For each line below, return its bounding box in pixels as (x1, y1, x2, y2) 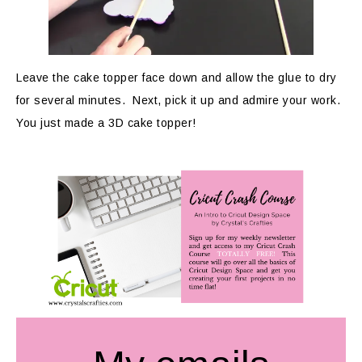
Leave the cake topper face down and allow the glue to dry (16, 71, 337, 85)
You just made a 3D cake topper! (16, 116, 196, 130)
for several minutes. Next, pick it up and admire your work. (16, 94, 344, 107)
